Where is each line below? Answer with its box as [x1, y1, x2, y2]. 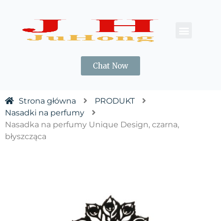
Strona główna [19, 96, 76, 106]
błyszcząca [5, 132, 46, 141]
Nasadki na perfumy [5, 108, 84, 117]
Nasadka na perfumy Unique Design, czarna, [5, 120, 179, 129]
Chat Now [93, 61, 128, 71]
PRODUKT [95, 96, 135, 106]
